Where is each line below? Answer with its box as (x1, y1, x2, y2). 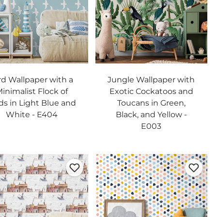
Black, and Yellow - (115, 109, 187, 119)
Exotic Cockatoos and (109, 86, 193, 96)
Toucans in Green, (117, 98, 186, 108)
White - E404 (6, 109, 58, 119)
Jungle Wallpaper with (108, 75, 195, 84)
